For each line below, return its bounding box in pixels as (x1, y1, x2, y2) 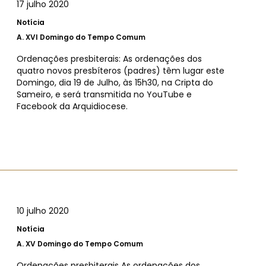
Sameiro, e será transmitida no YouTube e (17, 88, 192, 100)
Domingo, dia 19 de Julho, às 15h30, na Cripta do (17, 76, 213, 88)
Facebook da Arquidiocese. (17, 100, 128, 112)
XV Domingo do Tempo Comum (26, 239, 143, 249)
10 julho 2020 (17, 205, 69, 217)
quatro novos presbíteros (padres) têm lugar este (17, 64, 224, 77)
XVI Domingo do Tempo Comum (26, 31, 145, 42)
